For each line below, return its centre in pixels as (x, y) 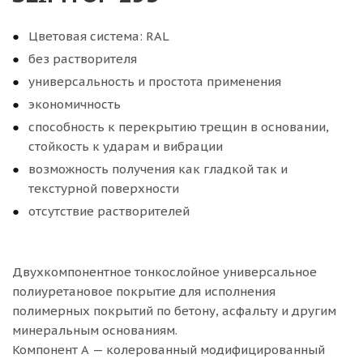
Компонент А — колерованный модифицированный (169, 350)
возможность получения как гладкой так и (158, 169)
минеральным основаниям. (95, 330)
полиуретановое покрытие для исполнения (144, 291)
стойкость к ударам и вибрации (126, 146)
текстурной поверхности (104, 188)
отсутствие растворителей (109, 211)
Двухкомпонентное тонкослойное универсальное (164, 272)
